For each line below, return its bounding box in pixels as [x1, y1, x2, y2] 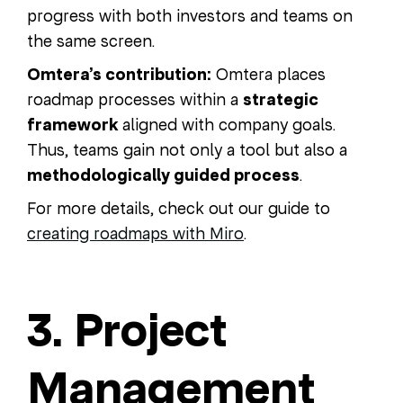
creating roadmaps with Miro [27, 222, 244, 244]
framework [27, 113, 118, 136]
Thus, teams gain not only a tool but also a [27, 139, 347, 160]
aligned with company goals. [118, 113, 336, 135]
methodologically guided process [27, 164, 300, 186]
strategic [243, 88, 318, 111]
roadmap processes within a [27, 88, 243, 110]
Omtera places [211, 63, 326, 85]
